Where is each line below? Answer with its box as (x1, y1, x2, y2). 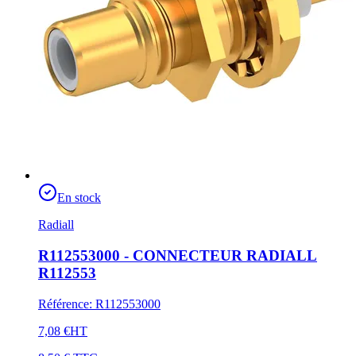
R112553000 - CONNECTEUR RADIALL (38, 247, 317, 265)
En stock (57, 191, 101, 205)
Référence (38, 296, 89, 311)
